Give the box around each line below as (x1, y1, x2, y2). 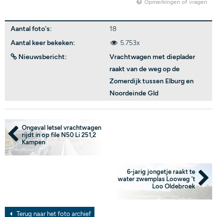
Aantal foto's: (11, 25, 52, 33)
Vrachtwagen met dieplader (109, 53, 195, 61)
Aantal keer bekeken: (11, 39, 75, 47)
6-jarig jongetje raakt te (127, 168, 195, 175)
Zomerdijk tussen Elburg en (109, 77, 194, 85)
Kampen (22, 139, 45, 146)
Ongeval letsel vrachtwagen (22, 124, 101, 131)
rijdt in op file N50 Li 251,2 (22, 131, 96, 139)
